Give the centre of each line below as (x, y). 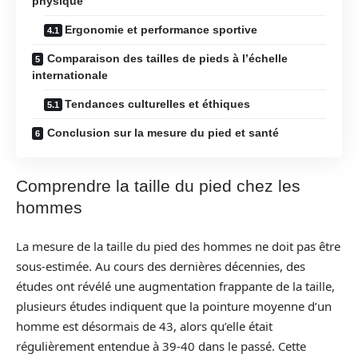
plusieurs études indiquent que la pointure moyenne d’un (174, 306)
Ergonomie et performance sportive (161, 29)
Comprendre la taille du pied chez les (158, 186)
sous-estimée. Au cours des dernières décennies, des (161, 266)
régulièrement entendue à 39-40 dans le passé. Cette (161, 346)
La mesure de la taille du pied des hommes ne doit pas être (178, 246)
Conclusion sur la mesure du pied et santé (163, 132)
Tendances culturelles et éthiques (157, 103)
